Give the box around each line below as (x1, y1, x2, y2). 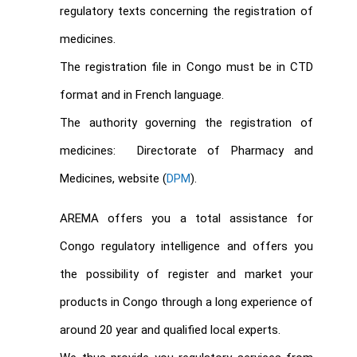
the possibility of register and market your (60, 266, 313, 281)
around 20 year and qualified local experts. (60, 322, 280, 337)
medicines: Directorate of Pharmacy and (60, 143, 313, 158)
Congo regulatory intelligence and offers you (60, 238, 313, 253)
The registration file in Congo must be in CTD (60, 59, 313, 74)
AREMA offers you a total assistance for (60, 210, 313, 226)
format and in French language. (60, 87, 224, 102)
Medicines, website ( (60, 171, 167, 186)
